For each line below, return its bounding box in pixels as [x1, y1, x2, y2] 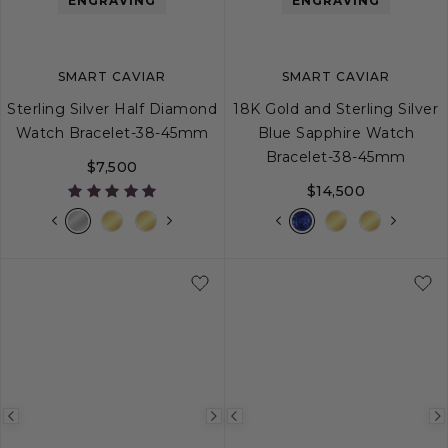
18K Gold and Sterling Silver [233, 100, 439, 118]
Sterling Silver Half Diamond [7, 100, 218, 118]
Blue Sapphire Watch [257, 124, 414, 142]
